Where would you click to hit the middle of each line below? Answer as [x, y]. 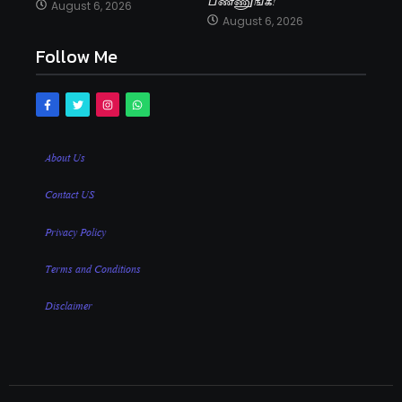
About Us [65, 156]
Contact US [71, 193]
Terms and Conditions [93, 268]
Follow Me [77, 57]
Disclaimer [69, 305]
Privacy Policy [75, 230]
